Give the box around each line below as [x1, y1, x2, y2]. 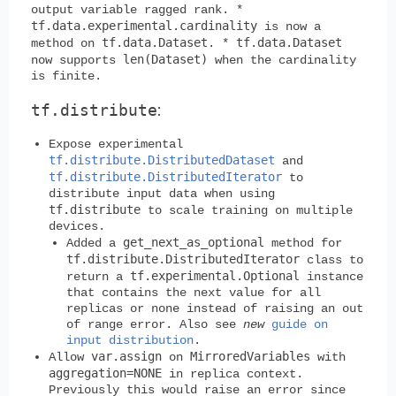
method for [264, 235, 342, 250]
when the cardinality [208, 52, 356, 67]
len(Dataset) [123, 51, 208, 66]
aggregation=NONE [49, 365, 162, 380]
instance [300, 269, 363, 284]
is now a [257, 19, 321, 34]
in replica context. [162, 366, 303, 381]
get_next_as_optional [123, 234, 264, 249]
